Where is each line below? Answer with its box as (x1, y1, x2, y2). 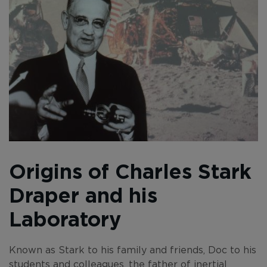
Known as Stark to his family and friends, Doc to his (9, 244, 256, 255)
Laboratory (9, 207, 121, 230)
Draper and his (9, 183, 157, 206)
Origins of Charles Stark (9, 159, 252, 182)
